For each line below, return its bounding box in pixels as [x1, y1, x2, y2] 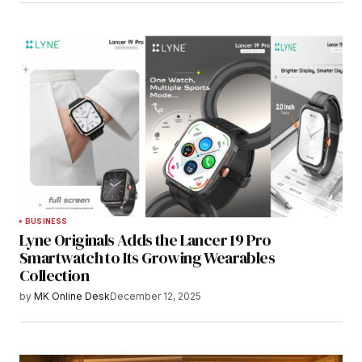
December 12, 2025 [110, 290, 201, 303]
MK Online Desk [34, 290, 110, 303]
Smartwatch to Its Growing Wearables [19, 246, 275, 270]
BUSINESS [25, 217, 68, 226]
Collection [19, 264, 90, 288]
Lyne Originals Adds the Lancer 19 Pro [19, 229, 271, 252]
